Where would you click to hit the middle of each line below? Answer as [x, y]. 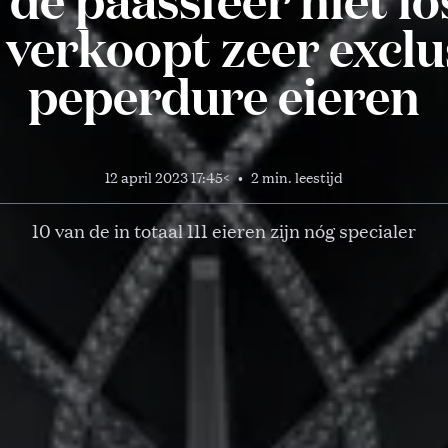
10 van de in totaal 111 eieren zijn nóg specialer [224, 229]
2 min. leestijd [297, 176]
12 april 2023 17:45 [164, 176]
